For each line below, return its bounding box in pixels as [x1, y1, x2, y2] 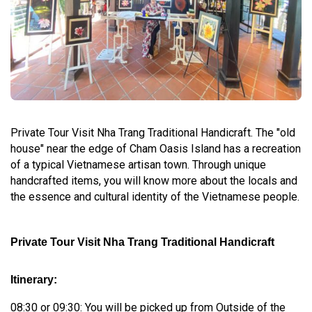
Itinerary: [10, 273, 57, 286]
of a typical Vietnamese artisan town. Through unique [10, 157, 266, 171]
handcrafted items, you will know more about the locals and [10, 173, 297, 187]
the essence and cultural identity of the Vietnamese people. [10, 189, 299, 203]
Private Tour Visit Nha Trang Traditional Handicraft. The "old [10, 125, 295, 139]
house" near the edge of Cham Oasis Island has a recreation [10, 141, 301, 155]
